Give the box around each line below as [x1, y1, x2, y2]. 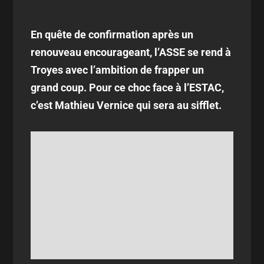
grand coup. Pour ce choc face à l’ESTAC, [31, 81, 225, 94]
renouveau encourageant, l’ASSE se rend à [31, 46, 232, 58]
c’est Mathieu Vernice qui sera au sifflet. [31, 99, 222, 111]
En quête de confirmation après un [31, 28, 194, 41]
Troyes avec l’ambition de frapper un [31, 64, 204, 76]
